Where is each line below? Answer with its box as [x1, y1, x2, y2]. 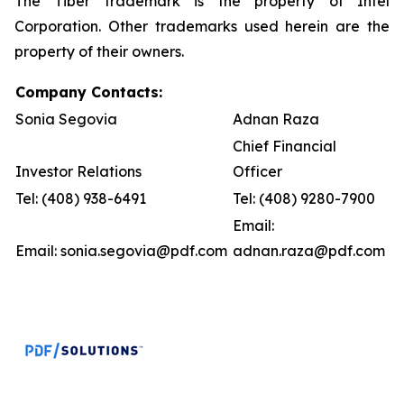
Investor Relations [15, 161, 142, 180]
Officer [233, 161, 282, 180]
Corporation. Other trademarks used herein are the [14, 16, 390, 35]
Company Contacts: [15, 82, 162, 101]
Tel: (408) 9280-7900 [233, 188, 375, 207]
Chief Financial [233, 136, 336, 155]
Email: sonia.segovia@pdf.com [15, 241, 231, 260]
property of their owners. [14, 41, 184, 60]
